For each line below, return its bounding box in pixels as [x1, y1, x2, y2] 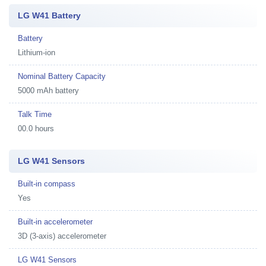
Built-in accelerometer [18, 217, 93, 226]
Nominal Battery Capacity [18, 72, 106, 81]
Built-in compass [18, 179, 75, 188]
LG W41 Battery [18, 11, 81, 20]
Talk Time [18, 110, 52, 119]
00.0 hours [18, 124, 54, 133]
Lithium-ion [18, 48, 55, 57]
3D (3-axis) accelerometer [18, 232, 106, 240]
